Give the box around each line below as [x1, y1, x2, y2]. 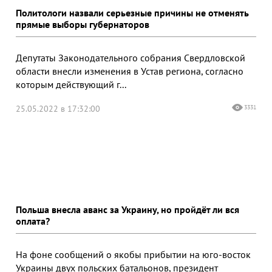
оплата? [16, 215, 50, 227]
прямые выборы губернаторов [16, 18, 149, 30]
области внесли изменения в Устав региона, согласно [16, 65, 243, 77]
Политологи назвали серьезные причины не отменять [16, 7, 249, 19]
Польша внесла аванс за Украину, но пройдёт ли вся [16, 203, 239, 216]
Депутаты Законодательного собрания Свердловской [16, 52, 245, 64]
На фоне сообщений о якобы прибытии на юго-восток [16, 248, 251, 260]
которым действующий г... [16, 78, 126, 90]
